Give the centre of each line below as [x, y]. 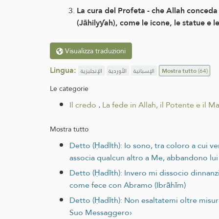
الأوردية [118, 71]
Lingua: [63, 70]
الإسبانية [144, 71]
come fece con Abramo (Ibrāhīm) [128, 185]
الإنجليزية [91, 71]
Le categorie [69, 89]
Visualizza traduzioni [94, 51]
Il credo [83, 105]
